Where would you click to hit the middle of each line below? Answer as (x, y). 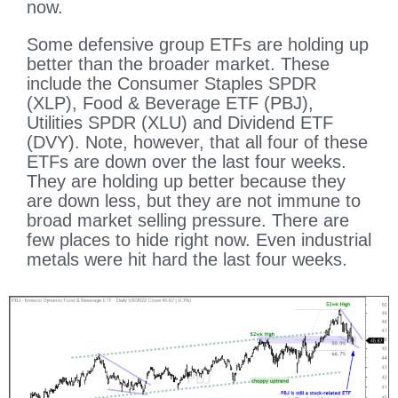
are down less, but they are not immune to (194, 200)
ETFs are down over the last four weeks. (187, 161)
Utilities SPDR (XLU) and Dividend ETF (180, 122)
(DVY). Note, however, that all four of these (197, 142)
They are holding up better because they (186, 181)
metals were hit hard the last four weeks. (187, 259)
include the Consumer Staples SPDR (171, 83)
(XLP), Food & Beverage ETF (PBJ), (170, 103)
